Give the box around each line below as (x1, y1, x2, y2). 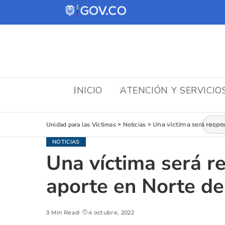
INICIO (74, 84, 102, 96)
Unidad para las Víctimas (46, 121, 116, 129)
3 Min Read (46, 209, 80, 216)
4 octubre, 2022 (88, 209, 134, 216)
